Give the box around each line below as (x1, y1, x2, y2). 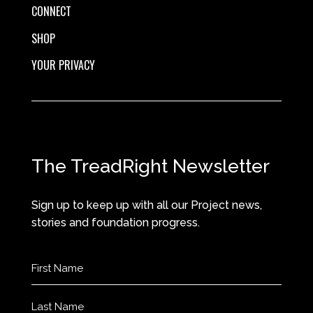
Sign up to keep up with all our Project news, (31, 198, 262, 212)
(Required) (33, 271, 74, 282)
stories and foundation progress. (31, 216, 200, 230)
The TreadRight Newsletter (31, 155, 270, 177)
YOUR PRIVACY (31, 57, 95, 74)
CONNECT (31, 3, 71, 20)
